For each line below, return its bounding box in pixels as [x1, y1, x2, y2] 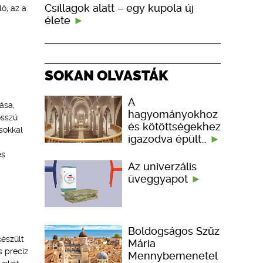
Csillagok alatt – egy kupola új [45, 1, 194, 14]
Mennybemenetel [128, 249, 218, 262]
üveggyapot [128, 172, 191, 185]
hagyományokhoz [128, 107, 218, 120]
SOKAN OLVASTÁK [45, 66, 168, 84]
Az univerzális [128, 160, 197, 173]
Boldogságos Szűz [128, 224, 220, 237]
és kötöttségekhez [128, 120, 221, 133]
